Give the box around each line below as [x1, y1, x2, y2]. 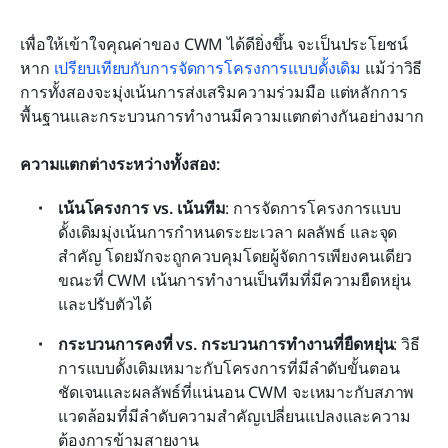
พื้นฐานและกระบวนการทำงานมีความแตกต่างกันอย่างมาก [20, 104, 424, 127]
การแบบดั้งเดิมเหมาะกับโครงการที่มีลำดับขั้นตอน [58, 356, 400, 379]
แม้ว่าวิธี [361, 56, 423, 79]
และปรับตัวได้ [58, 292, 152, 315]
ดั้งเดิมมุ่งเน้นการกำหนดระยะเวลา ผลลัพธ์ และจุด [58, 220, 398, 243]
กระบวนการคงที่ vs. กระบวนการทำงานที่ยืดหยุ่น [58, 332, 394, 355]
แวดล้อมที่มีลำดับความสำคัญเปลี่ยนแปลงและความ [58, 404, 411, 427]
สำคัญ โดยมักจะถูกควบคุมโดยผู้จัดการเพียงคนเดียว [58, 244, 413, 267]
